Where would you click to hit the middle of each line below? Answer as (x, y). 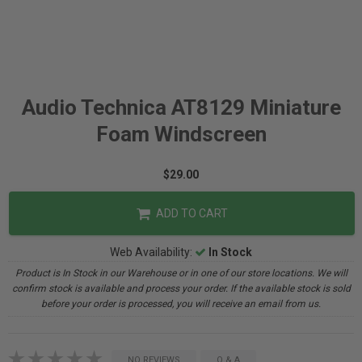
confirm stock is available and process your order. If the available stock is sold (181, 288)
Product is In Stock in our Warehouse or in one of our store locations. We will (181, 273)
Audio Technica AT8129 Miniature (181, 107)
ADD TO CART (190, 213)
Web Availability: (152, 252)
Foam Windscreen (181, 134)
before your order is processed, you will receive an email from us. (181, 304)
